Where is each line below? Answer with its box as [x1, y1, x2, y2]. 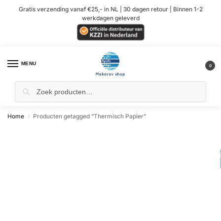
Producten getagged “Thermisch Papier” [33, 112, 147, 120]
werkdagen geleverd [81, 14, 140, 22]
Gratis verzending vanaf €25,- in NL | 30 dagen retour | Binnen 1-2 [18, 5, 203, 13]
